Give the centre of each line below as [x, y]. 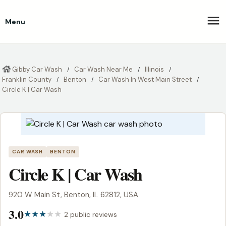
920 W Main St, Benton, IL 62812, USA [73, 195]
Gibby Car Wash [37, 69]
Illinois [154, 69]
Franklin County [27, 79]
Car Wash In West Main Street [145, 79]
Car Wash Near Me [103, 69]
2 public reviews [91, 214]
